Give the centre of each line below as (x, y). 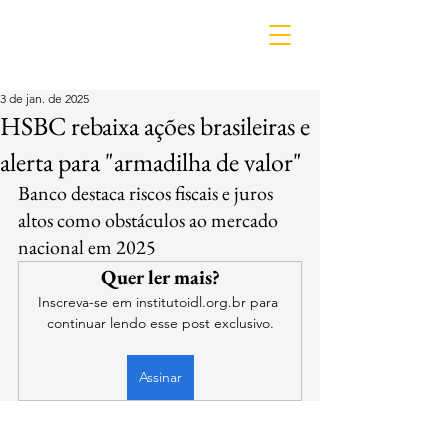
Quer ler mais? (160, 277)
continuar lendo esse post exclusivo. (160, 323)
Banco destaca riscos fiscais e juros (147, 193)
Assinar (160, 377)
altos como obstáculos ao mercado (150, 220)
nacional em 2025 (87, 247)
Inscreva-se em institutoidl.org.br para (160, 302)
